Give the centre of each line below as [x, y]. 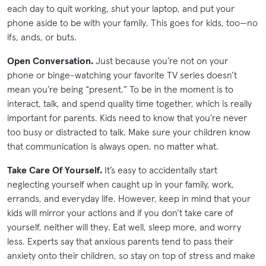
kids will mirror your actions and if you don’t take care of [120, 212]
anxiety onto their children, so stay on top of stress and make [131, 255]
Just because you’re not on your [161, 60]
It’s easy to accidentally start [160, 170]
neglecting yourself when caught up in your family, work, [121, 184]
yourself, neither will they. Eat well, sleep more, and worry [124, 227]
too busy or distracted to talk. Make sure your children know [129, 132]
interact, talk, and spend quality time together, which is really [129, 103]
